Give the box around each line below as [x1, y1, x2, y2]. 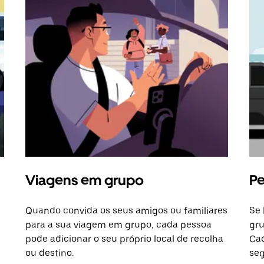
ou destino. [25, 247, 74, 259]
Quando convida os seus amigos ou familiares [25, 205, 228, 217]
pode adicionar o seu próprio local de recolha [25, 233, 224, 245]
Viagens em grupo [25, 171, 144, 189]
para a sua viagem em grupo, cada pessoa [25, 219, 212, 231]
